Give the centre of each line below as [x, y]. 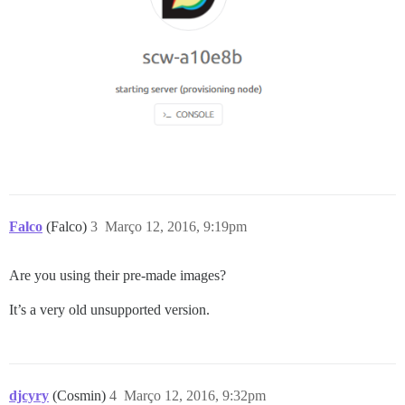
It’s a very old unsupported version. [109, 310]
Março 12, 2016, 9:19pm [176, 227]
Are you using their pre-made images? [118, 276]
